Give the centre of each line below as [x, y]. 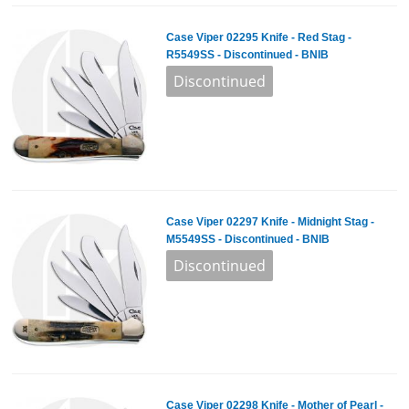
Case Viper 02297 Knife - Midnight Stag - [270, 221]
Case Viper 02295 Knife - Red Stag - [258, 38]
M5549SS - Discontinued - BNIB [247, 239]
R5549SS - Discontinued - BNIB [247, 55]
